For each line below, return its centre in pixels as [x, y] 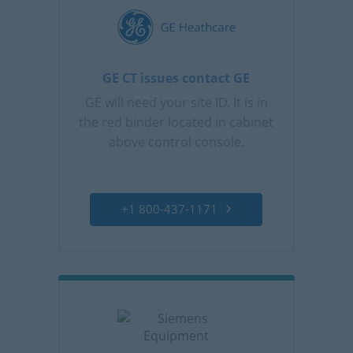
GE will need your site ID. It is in [176, 102]
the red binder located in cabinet [176, 122]
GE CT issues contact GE [176, 78]
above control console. [176, 141]
